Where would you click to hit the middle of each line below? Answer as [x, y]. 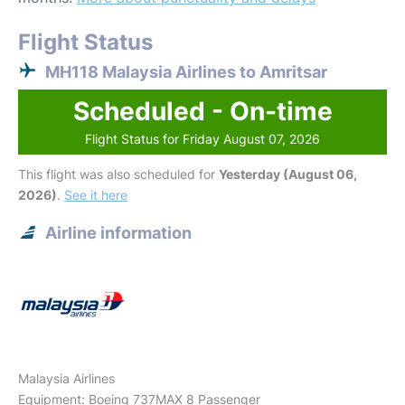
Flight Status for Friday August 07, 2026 [202, 139]
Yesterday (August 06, [288, 174]
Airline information [118, 233]
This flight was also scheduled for [118, 174]
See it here [96, 195]
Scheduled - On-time [202, 111]
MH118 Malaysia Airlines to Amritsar [186, 72]
